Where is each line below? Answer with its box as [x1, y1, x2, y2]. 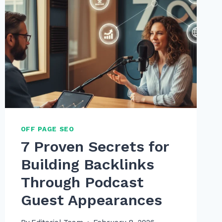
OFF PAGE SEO [20, 125, 74, 133]
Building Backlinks [20, 155, 154, 173]
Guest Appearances [20, 191, 162, 209]
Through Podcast [20, 173, 144, 191]
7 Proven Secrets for [20, 137, 169, 155]
